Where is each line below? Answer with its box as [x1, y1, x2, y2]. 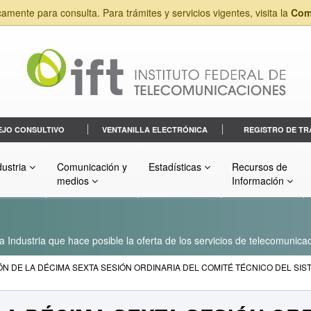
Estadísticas [149, 160, 204, 174]
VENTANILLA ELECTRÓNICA [102, 124, 208, 135]
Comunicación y [57, 160, 127, 174]
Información [232, 174, 287, 188]
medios [57, 174, 92, 188]
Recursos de [232, 160, 287, 174]
